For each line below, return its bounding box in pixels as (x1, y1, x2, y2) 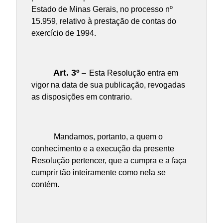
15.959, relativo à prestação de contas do (31, 17, 176, 26)
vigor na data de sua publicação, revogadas (31, 81, 185, 90)
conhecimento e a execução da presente (31, 144, 174, 153)
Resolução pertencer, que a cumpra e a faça (31, 156, 187, 165)
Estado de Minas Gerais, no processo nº (31, 5, 173, 14)
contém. (31, 180, 59, 189)
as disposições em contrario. (31, 93, 132, 102)
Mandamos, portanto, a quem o (53, 132, 163, 141)
